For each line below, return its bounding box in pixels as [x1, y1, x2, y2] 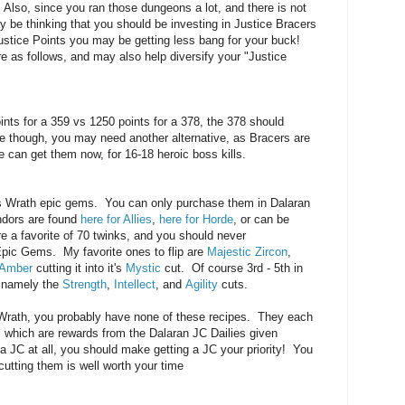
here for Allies [80, 212, 152, 227]
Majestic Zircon [207, 245, 287, 259]
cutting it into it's [33, 261, 126, 276]
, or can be [233, 212, 289, 227]
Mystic [126, 261, 161, 276]
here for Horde [159, 212, 233, 227]
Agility [185, 278, 218, 292]
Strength [62, 278, 107, 292]
